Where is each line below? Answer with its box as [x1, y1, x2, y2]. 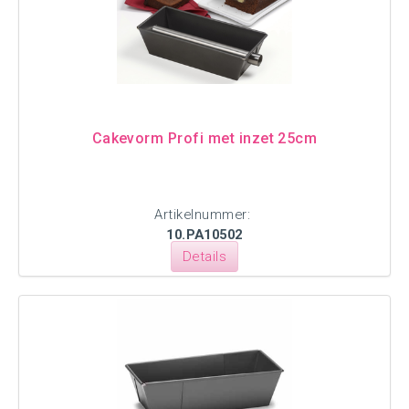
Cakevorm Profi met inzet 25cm [91, 130, 318, 147]
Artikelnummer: [154, 206, 255, 223]
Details [182, 248, 227, 265]
